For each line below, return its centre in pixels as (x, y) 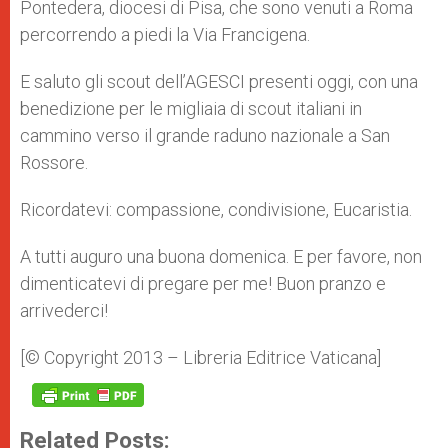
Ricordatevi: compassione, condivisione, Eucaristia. (216, 209)
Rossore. (54, 162)
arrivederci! (64, 310)
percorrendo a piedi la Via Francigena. (165, 34)
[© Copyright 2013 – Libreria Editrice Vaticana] (200, 357)
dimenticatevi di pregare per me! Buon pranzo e (203, 283)
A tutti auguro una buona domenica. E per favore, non (221, 256)
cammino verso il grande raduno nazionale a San (205, 135)
